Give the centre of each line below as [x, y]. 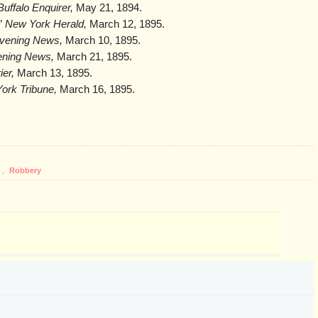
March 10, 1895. [102, 41]
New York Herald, [46, 24]
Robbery [25, 171]
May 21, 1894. [108, 8]
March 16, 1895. [96, 90]
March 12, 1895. [126, 24]
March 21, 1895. [93, 57]
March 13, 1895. [53, 73]
